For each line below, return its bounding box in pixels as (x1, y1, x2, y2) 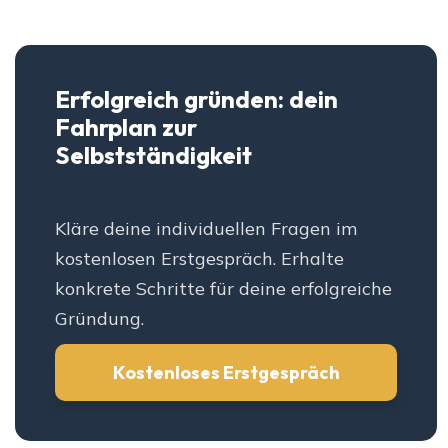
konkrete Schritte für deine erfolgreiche (55, 277, 392, 301)
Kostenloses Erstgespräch (112, 361, 340, 385)
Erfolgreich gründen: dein (55, 84, 338, 115)
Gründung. (55, 307, 144, 331)
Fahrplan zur (55, 112, 197, 143)
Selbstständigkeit (55, 140, 252, 171)
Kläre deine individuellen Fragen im (55, 217, 357, 241)
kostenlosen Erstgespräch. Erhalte (55, 247, 344, 271)
